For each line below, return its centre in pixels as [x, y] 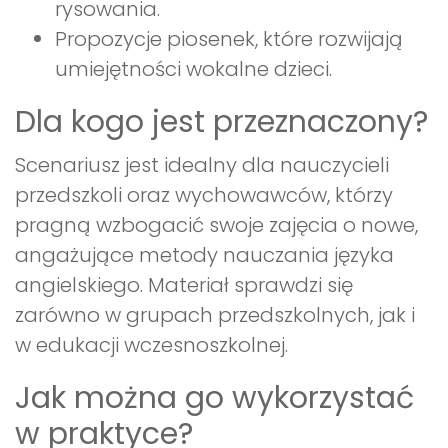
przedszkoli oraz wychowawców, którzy [204, 195]
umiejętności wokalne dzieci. [193, 69]
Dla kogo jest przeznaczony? [221, 122]
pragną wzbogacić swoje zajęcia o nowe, [216, 225]
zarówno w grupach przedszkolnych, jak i [215, 315]
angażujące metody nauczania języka [204, 255]
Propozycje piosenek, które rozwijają [229, 39]
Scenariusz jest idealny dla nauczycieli [202, 165]
